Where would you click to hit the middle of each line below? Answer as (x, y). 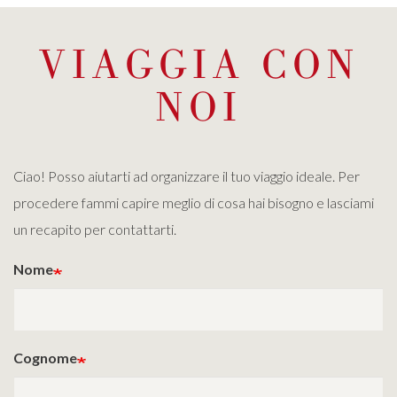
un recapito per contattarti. (95, 229)
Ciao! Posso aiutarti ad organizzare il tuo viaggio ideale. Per (187, 176)
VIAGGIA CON (198, 64)
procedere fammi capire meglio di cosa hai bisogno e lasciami (194, 202)
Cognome (45, 358)
